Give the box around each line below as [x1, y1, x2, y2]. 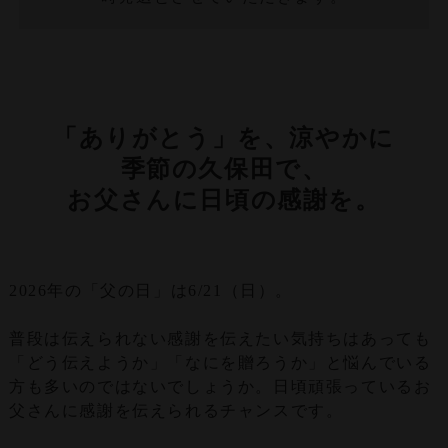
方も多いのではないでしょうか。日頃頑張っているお [8, 377, 432, 395]
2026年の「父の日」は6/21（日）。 [8, 281, 293, 299]
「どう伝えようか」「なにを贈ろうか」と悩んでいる [8, 353, 432, 371]
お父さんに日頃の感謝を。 [67, 187, 381, 214]
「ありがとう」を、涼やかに [53, 125, 395, 152]
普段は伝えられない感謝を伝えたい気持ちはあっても [8, 329, 432, 347]
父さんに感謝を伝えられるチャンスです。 [8, 401, 344, 419]
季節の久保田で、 [120, 156, 328, 183]
